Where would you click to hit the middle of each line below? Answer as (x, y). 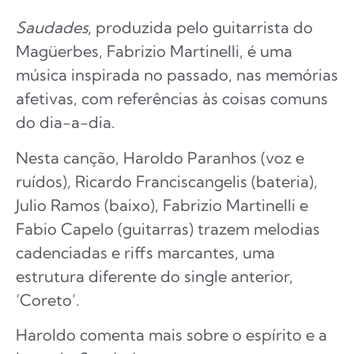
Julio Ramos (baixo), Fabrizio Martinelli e (162, 205)
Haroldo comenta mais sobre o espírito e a (171, 335)
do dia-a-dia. (66, 122)
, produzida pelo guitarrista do (200, 28)
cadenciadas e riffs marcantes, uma (145, 252)
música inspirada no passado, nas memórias (177, 75)
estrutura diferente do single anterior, (154, 276)
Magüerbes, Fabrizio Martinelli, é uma (154, 51)
